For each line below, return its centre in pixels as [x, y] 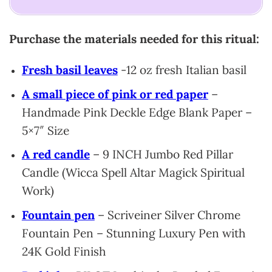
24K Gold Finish [64, 251]
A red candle [56, 155]
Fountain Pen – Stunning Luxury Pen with [134, 233]
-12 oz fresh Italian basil [182, 70]
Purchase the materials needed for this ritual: [134, 39]
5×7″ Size [45, 130]
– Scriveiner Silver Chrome [167, 215]
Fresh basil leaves [70, 70]
